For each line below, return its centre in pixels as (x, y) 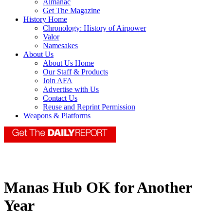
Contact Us (60, 98)
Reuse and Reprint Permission (89, 107)
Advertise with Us (71, 90)
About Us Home (68, 63)
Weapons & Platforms (57, 116)
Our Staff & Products (75, 72)
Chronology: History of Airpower (94, 28)
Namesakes (60, 46)
